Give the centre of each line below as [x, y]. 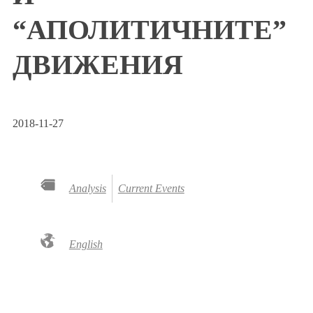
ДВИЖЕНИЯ [98, 65]
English [86, 244]
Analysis [87, 188]
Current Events [151, 188]
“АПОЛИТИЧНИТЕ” [150, 30]
